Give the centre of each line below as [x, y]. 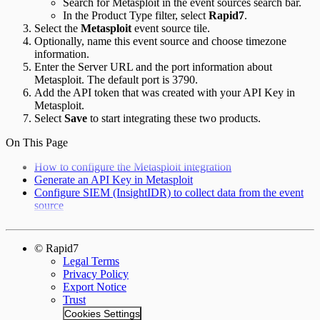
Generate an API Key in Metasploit [114, 180]
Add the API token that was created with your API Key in [165, 93]
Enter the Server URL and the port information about [153, 67]
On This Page [37, 143]
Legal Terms [91, 261]
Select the [57, 29]
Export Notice [95, 287]
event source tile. [171, 29]
